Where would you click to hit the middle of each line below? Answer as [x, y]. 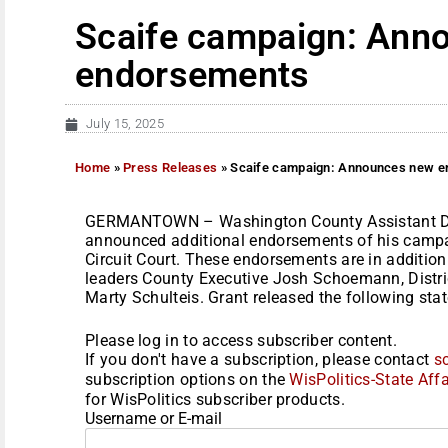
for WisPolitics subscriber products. [215, 399]
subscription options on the [187, 379]
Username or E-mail [153, 418]
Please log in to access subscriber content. [241, 340]
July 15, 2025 [125, 123]
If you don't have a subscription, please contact [259, 359]
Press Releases [170, 167]
